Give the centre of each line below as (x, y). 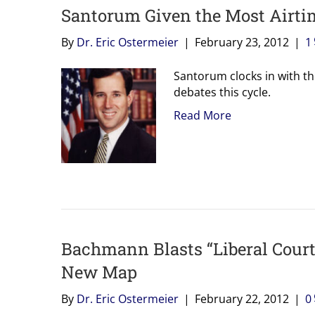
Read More (202, 115)
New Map (99, 272)
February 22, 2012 (242, 298)
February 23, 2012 (242, 42)
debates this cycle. (222, 92)
